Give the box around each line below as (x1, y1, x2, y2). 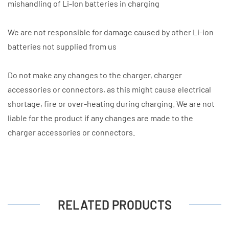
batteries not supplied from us (8, 41, 117, 51)
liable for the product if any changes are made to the (8, 112, 193, 123)
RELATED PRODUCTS (57, 197, 172, 213)
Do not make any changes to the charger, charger (8, 70, 182, 80)
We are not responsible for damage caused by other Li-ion (8, 27, 214, 37)
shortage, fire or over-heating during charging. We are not (8, 98, 215, 108)
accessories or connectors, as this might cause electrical (8, 84, 211, 94)
